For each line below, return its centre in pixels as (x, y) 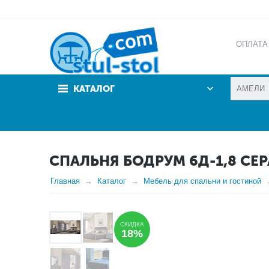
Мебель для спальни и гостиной (202, 181)
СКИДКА (132, 224)
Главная (65, 181)
